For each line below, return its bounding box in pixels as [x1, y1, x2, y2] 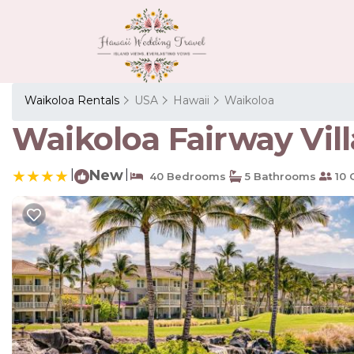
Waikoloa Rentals [24, 92, 122, 107]
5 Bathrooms [242, 169, 316, 183]
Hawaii [173, 92, 209, 107]
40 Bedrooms [143, 169, 226, 183]
